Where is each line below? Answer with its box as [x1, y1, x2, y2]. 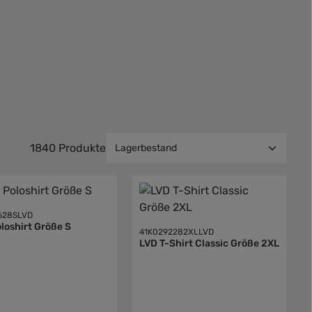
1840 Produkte [30, 141, 106, 155]
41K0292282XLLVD [139, 227, 214, 237]
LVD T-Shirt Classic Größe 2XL [139, 237, 279, 250]
